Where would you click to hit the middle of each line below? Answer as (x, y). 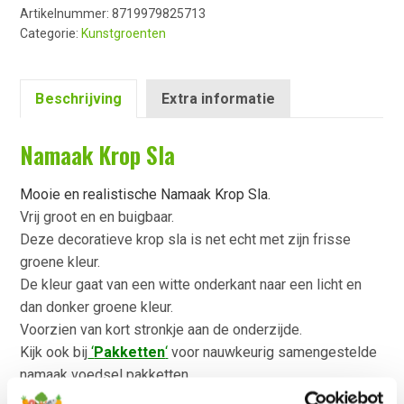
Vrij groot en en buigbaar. (97, 217)
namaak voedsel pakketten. (106, 375)
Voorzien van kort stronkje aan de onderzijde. (161, 330)
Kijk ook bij (54, 353)
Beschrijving (79, 98)
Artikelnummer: (66, 13)
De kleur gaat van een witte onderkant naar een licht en (191, 285)
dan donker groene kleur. (97, 308)
